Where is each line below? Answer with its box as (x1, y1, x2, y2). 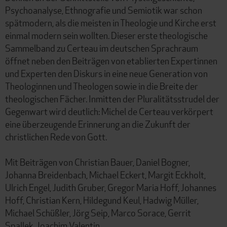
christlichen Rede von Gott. (5, 130, 107, 143)
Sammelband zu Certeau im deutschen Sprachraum (5, 42, 198, 54)
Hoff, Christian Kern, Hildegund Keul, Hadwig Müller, (5, 194, 199, 206)
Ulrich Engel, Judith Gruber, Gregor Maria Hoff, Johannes (5, 181, 216, 194)
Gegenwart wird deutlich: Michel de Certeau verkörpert (5, 105, 213, 118)
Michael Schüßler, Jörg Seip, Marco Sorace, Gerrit (5, 206, 191, 219)
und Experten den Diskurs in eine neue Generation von (5, 67, 208, 80)
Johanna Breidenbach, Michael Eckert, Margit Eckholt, (5, 168, 206, 181)
